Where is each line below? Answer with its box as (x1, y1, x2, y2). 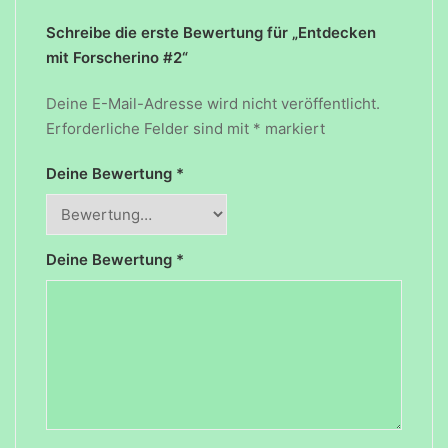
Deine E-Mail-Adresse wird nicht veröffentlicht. (46, 93, 380, 113)
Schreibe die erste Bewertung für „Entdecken (46, 22, 376, 42)
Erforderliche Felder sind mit (46, 118, 253, 138)
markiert (261, 118, 325, 138)
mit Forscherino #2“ (46, 47, 188, 67)
